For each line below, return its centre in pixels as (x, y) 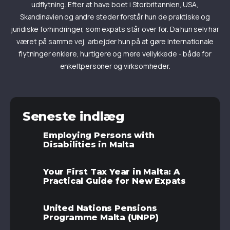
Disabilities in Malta (89, 145)
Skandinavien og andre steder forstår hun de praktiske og (115, 17)
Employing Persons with (99, 136)
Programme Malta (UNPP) (101, 218)
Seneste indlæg (73, 117)
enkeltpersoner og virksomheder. (115, 66)
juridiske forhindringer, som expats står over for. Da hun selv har (115, 29)
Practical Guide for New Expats (114, 181)
